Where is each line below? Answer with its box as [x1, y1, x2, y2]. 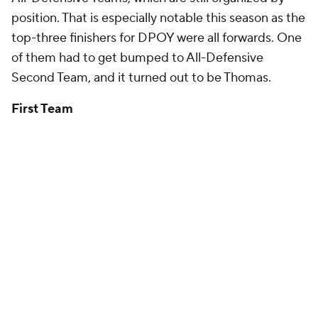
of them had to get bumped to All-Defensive [11, 50, 263, 66]
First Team [11, 101, 73, 117]
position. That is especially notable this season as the [11, 10, 305, 26]
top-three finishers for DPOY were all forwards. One [11, 30, 302, 46]
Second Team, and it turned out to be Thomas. [11, 70, 274, 86]
